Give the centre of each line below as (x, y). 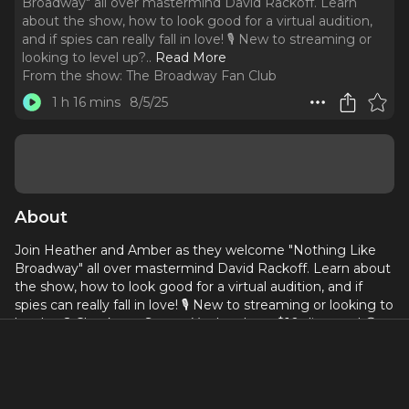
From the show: (72, 76)
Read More (191, 58)
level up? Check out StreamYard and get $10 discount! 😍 (196, 323)
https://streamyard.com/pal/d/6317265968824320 (176, 341)
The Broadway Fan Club (201, 76)
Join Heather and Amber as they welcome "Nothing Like (195, 250)
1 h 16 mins (86, 102)
